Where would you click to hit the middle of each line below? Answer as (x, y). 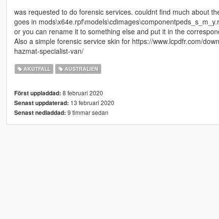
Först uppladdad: (37, 93)
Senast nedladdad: (40, 113)
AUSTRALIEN (80, 69)
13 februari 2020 (91, 103)
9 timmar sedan (87, 112)
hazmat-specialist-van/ (49, 51)
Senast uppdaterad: (41, 103)
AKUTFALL (36, 69)
